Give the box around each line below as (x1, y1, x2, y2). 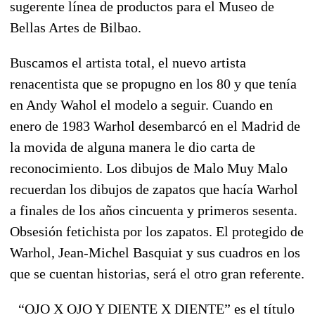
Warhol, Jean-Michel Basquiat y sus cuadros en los (10, 244, 300, 260)
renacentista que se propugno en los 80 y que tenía (10, 75, 297, 91)
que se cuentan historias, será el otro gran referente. (10, 265, 304, 281)
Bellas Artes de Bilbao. (10, 19, 141, 35)
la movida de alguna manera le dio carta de (10, 139, 255, 155)
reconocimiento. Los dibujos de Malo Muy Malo (10, 160, 288, 176)
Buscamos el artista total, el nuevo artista (10, 54, 246, 70)
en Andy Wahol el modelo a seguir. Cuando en (10, 96, 273, 112)
